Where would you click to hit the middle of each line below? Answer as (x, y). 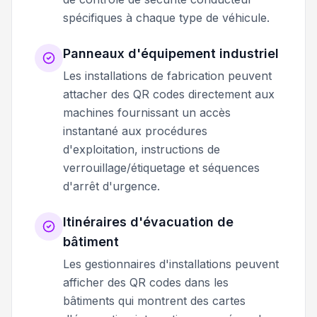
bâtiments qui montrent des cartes (154, 300)
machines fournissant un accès (147, 112)
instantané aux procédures (135, 131)
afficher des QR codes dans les (146, 282)
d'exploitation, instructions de (142, 149)
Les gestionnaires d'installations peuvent (171, 264)
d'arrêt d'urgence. (111, 186)
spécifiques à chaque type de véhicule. (166, 17)
